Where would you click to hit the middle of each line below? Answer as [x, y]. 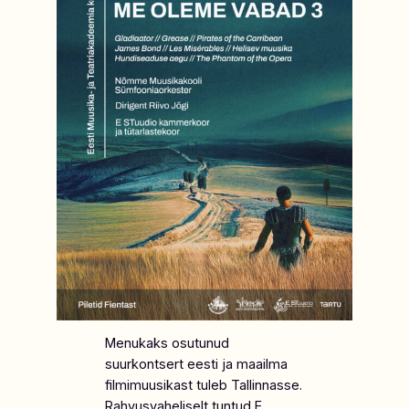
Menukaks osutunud [167, 344]
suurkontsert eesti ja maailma [196, 365]
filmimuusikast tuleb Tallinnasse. [203, 386]
